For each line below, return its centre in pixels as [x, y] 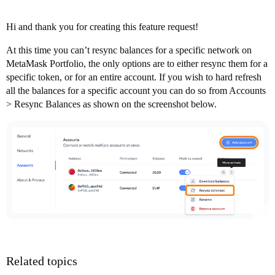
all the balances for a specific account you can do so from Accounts [136, 91]
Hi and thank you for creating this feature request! [102, 27]
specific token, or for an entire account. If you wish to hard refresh [134, 77]
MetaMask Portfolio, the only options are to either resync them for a [137, 64]
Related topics [42, 261]
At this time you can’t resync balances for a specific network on [129, 50]
